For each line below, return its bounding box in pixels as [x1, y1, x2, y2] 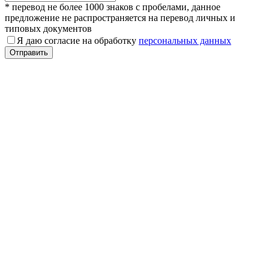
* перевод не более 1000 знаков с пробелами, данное [5, 1, 220, 12]
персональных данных [139, 35, 231, 46]
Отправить [10, 47, 48, 57]
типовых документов [5, 23, 92, 34]
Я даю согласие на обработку [17, 35, 139, 46]
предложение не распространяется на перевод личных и [5, 12, 235, 23]
